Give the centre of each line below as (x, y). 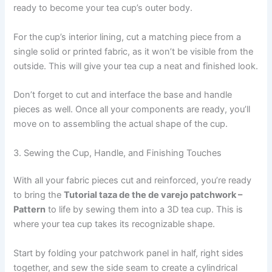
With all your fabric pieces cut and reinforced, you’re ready (133, 181)
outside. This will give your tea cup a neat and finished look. (136, 66)
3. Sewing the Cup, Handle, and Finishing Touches (118, 153)
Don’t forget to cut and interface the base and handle (123, 95)
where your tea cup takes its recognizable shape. (114, 224)
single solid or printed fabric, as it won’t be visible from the (134, 51)
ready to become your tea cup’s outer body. (103, 8)
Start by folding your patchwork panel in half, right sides (129, 253)
